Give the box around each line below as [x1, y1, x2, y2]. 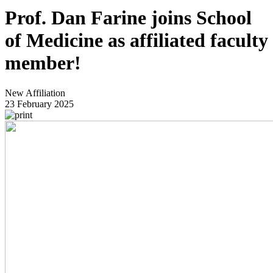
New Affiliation [5, 87, 65, 98]
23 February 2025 [5, 98, 74, 109]
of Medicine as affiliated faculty [5, 29, 268, 52]
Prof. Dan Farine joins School [5, 7, 252, 29]
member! [5, 52, 81, 74]
